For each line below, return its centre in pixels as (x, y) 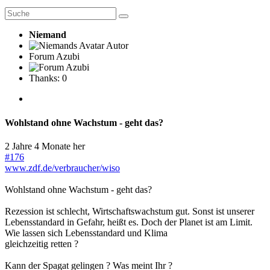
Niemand (48, 35)
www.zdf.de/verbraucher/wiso (62, 168)
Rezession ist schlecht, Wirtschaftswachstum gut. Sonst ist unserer (130, 211)
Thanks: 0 (48, 78)
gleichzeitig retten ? (42, 243)
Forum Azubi (54, 57)
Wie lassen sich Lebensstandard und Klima (86, 233)
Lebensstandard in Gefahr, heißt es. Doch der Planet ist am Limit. (129, 222)
